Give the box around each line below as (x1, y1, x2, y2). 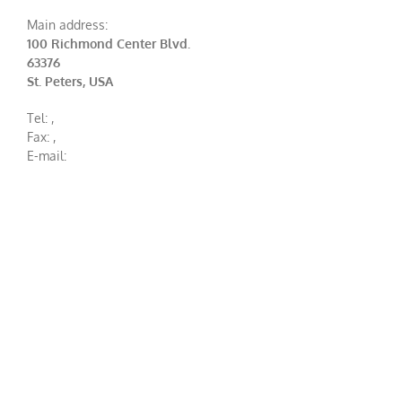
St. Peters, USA (27, 73, 113, 89)
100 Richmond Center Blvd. (27, 35, 190, 51)
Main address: (27, 16, 108, 32)
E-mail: (27, 147, 66, 163)
